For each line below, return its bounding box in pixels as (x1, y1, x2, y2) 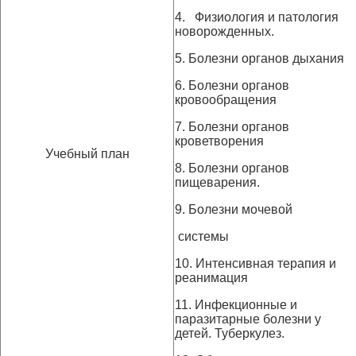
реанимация (175, 271, 248, 284)
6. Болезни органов (175, 79, 289, 92)
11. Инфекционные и (175, 298, 297, 311)
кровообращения (175, 93, 277, 106)
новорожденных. (175, 25, 274, 38)
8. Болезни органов (175, 161, 289, 175)
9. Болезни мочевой (175, 203, 292, 216)
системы (175, 230, 229, 243)
